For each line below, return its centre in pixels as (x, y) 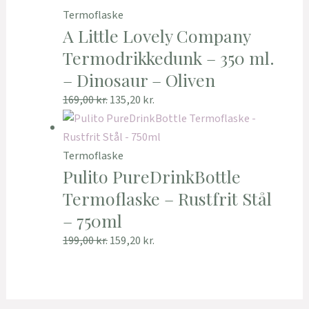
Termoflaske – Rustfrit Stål (167, 199)
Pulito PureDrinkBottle (151, 177)
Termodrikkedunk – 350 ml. (168, 58)
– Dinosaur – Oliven (139, 80)
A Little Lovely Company (156, 36)
